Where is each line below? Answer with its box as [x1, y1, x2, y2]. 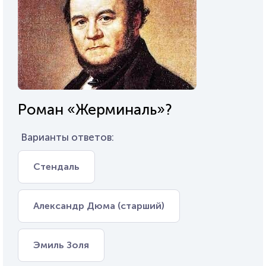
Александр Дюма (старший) [33, 200, 164, 211]
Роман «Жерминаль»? [18, 100, 172, 119]
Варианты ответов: [21, 131, 114, 143]
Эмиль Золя [33, 239, 89, 251]
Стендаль [33, 161, 80, 172]
